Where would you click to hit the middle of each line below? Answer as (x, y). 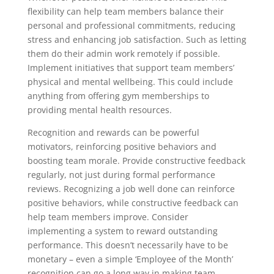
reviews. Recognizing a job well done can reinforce (131, 189)
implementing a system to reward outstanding (122, 231)
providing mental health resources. (99, 110)
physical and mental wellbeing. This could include (130, 82)
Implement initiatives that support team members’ (131, 68)
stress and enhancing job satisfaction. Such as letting (137, 40)
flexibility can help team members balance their (125, 12)
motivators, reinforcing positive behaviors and (122, 147)
